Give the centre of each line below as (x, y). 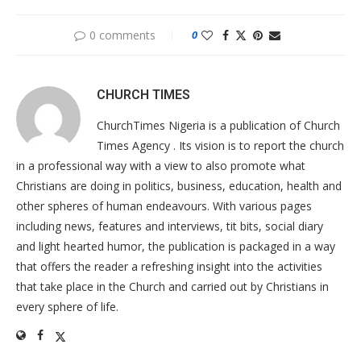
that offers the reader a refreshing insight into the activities (169, 267)
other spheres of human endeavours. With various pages (164, 206)
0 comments (122, 35)
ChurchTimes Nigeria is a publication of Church (218, 126)
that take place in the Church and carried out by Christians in (172, 287)
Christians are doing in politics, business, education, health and (179, 186)
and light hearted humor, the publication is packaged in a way (176, 247)
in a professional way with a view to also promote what (161, 166)
